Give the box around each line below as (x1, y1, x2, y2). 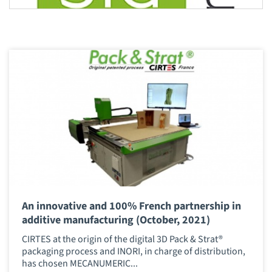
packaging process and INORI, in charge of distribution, (21, 245, 245, 259)
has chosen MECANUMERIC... (21, 257, 138, 271)
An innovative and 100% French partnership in (21, 198, 241, 214)
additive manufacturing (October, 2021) (21, 212, 210, 228)
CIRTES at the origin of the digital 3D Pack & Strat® (21, 233, 223, 246)
